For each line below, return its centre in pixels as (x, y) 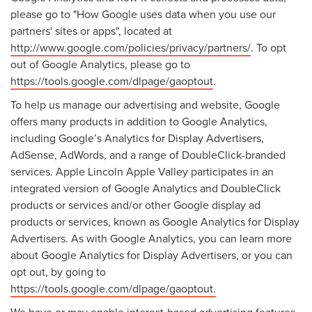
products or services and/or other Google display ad (135, 204)
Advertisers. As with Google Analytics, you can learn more (151, 238)
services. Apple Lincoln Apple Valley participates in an (142, 171)
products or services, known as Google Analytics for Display (155, 221)
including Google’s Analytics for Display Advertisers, (137, 138)
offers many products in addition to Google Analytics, (139, 121)
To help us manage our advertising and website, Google (145, 104)
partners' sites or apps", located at (91, 30)
